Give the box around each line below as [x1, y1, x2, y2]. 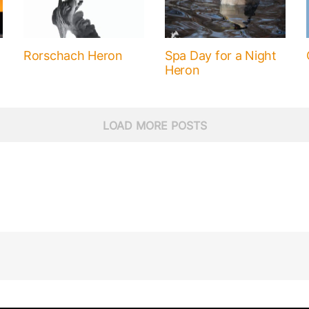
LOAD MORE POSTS [102, 119, 207, 133]
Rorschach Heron [23, 48, 123, 63]
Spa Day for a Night [165, 48, 277, 63]
